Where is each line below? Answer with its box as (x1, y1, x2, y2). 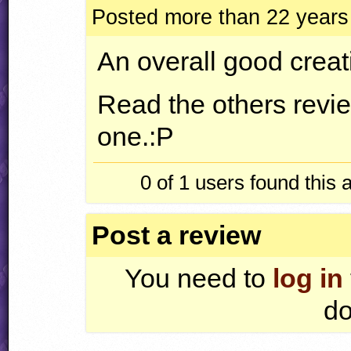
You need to (125, 263, 273, 294)
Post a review (92, 220, 262, 251)
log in (273, 263, 344, 294)
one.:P (97, 121, 175, 151)
